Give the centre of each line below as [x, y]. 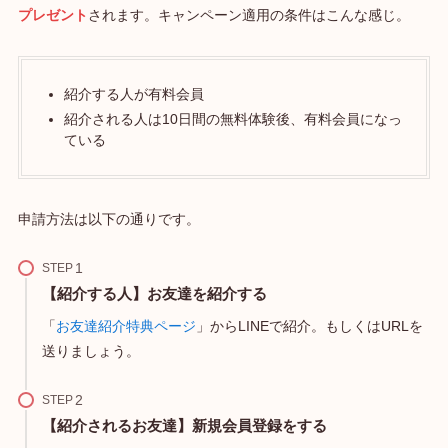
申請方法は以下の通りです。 [108, 219]
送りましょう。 [90, 351]
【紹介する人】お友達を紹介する [154, 293]
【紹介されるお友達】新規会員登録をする [184, 425]
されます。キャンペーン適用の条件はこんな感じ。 [248, 14]
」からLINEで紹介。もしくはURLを [309, 326]
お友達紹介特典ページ [125, 326]
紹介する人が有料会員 [133, 94]
